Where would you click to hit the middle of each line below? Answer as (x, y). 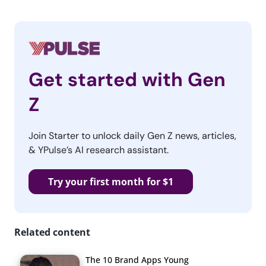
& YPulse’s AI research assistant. (99, 150)
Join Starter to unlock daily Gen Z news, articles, (132, 135)
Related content (52, 232)
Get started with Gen (127, 79)
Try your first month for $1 (111, 181)
